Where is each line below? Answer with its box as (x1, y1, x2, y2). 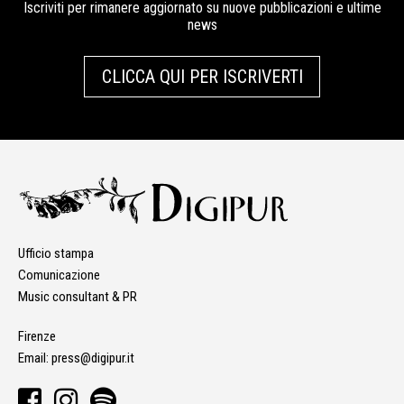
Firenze (18, 328, 56, 345)
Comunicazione (18, 267, 100, 284)
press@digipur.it (51, 350, 134, 367)
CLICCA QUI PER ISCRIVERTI (101, 65, 303, 87)
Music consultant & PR (18, 289, 137, 306)
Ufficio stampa (18, 245, 94, 262)
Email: (18, 350, 51, 367)
